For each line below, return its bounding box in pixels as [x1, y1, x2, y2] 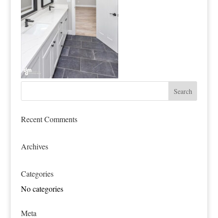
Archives [20, 141, 48, 151]
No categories [20, 183, 63, 194]
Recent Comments [20, 114, 77, 124]
